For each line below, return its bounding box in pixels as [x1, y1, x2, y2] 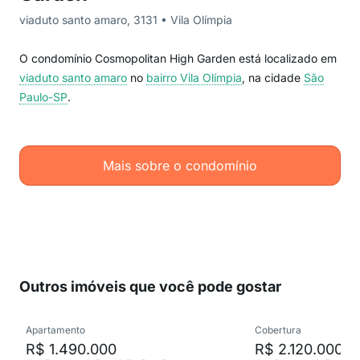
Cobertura [255, 324, 301, 336]
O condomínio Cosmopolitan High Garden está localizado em [19, 51, 337, 65]
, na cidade [242, 71, 304, 84]
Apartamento [26, 324, 85, 336]
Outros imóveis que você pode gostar [19, 278, 281, 295]
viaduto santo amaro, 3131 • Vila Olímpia [19, 13, 232, 27]
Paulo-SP [19, 90, 67, 104]
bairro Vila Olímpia [146, 71, 242, 84]
